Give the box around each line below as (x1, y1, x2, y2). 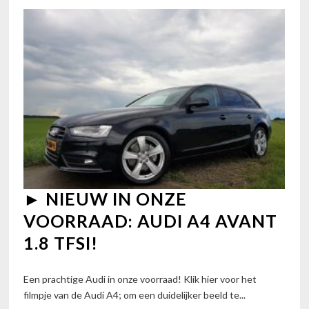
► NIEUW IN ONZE (23, 188, 188, 209)
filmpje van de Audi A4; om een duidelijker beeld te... (23, 289, 246, 301)
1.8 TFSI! (23, 232, 99, 253)
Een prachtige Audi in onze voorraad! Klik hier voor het (23, 273, 257, 286)
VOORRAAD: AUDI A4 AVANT (23, 210, 278, 231)
